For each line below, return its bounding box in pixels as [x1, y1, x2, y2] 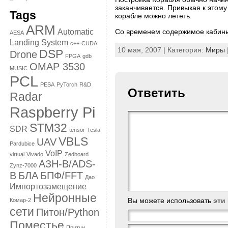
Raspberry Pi [9, 104, 95, 121]
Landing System [9, 38, 68, 47]
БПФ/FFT [40, 170, 83, 181]
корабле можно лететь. [115, 12, 192, 20]
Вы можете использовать [127, 196, 213, 205]
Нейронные [33, 191, 97, 205]
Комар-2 [9, 197, 31, 203]
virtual [9, 151, 24, 157]
